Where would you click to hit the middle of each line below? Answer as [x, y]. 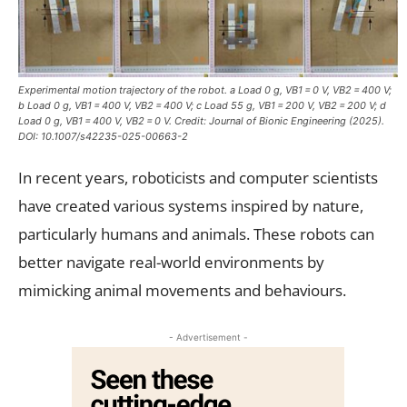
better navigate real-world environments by [171, 262]
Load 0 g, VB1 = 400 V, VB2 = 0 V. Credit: [114, 120]
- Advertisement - [208, 337]
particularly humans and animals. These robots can [196, 233]
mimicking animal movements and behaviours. [182, 290]
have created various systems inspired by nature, [191, 205]
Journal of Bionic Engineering [278, 120]
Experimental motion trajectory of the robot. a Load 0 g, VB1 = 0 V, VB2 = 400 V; [205, 89]
